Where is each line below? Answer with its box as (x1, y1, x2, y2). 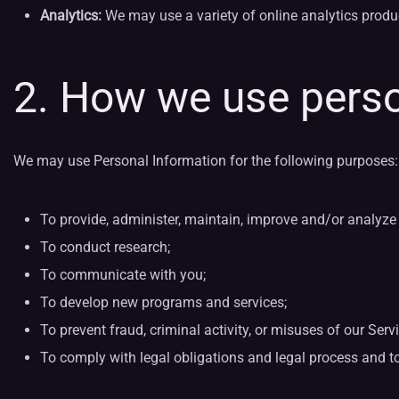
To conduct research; (40, 239, 170, 256)
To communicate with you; (40, 266, 206, 283)
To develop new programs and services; (40, 294, 287, 311)
